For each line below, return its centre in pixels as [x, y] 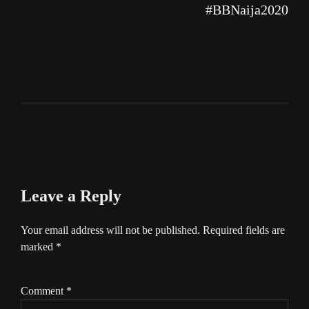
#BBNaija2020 [247, 10]
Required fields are [244, 230]
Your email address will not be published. [110, 230]
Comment [43, 291]
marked [38, 247]
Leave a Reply [71, 196]
